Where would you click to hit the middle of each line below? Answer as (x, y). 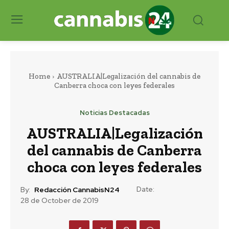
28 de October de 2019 (60, 201)
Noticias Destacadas (114, 113)
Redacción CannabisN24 (77, 190)
